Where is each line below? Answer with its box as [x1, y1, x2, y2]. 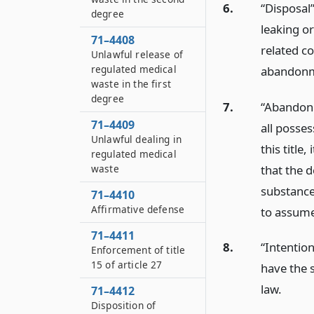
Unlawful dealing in [91, 132, 182, 146]
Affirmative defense [91, 203, 185, 216]
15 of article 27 [91, 258, 163, 271]
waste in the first [91, 77, 171, 90]
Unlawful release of [91, 48, 184, 61]
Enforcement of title [91, 243, 186, 257]
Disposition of [91, 299, 156, 312]
